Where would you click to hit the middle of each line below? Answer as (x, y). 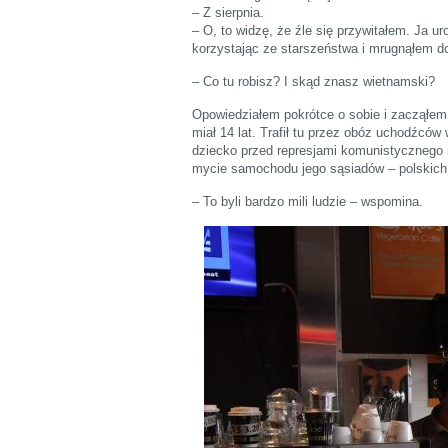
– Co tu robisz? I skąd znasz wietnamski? (313, 81)
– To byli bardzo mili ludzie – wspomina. (307, 201)
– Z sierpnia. (228, 12)
